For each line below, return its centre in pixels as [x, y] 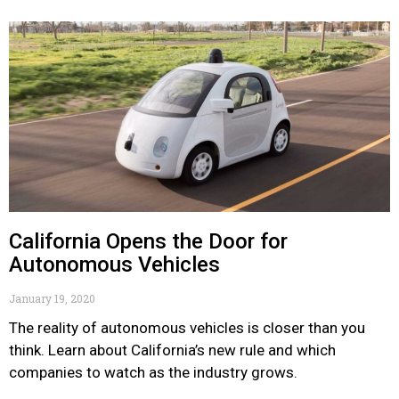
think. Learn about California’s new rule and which [172, 350]
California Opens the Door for [148, 241]
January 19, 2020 [52, 298]
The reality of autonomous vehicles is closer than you [187, 328]
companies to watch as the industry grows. [153, 372]
